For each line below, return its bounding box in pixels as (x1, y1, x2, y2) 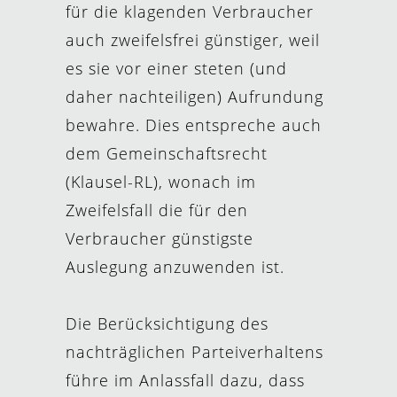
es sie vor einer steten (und (66, 58, 287, 79)
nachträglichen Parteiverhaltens (66, 341, 323, 362)
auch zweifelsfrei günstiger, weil (66, 29, 320, 51)
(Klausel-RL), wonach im (66, 171, 256, 192)
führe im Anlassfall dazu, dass (66, 370, 305, 391)
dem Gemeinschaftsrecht (66, 143, 268, 164)
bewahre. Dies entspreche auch (66, 114, 322, 136)
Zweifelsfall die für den (66, 199, 248, 221)
